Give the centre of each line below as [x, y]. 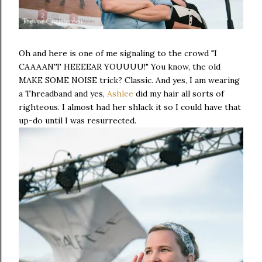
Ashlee [120, 93]
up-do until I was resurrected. [77, 120]
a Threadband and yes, [63, 93]
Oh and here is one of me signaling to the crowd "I [118, 53]
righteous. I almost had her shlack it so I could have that [130, 107]
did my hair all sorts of [179, 93]
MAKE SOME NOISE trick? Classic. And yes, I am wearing [129, 80]
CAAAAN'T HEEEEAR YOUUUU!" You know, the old [120, 66]
